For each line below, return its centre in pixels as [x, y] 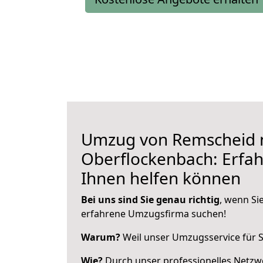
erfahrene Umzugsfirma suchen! [154, 214]
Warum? [101, 237]
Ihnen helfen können [161, 178]
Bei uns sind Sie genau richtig [150, 200]
